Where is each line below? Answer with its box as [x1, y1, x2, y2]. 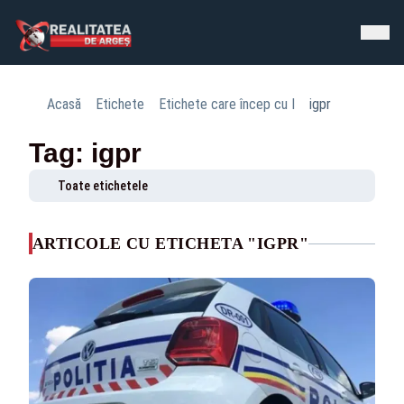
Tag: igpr [29, 138, 142, 168]
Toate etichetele [58, 179, 148, 193]
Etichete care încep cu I [159, 96, 295, 113]
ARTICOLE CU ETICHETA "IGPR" [32, 234, 309, 252]
